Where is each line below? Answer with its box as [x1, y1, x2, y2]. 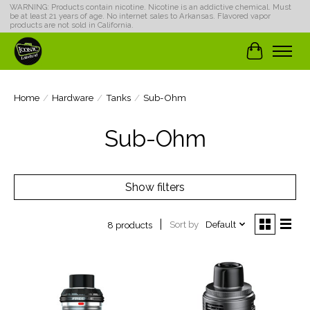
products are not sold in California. [9, 21, 134, 30]
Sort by [169, 219, 199, 230]
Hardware [52, 91, 93, 103]
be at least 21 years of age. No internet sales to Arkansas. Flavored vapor [9, 12, 271, 21]
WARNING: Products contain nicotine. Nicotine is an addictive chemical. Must [9, 3, 291, 12]
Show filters [125, 180, 185, 194]
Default [205, 219, 236, 230]
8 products [107, 219, 152, 230]
